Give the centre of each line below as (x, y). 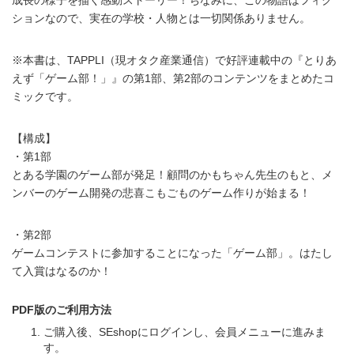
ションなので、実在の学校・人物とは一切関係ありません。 (161, 18)
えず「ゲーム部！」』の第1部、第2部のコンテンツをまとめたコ (173, 78)
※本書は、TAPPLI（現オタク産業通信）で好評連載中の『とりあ (174, 60)
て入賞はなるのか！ (62, 271)
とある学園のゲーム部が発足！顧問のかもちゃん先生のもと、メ (172, 174)
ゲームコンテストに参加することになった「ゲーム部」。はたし (172, 252)
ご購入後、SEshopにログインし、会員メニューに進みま (185, 331)
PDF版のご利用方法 (62, 309)
